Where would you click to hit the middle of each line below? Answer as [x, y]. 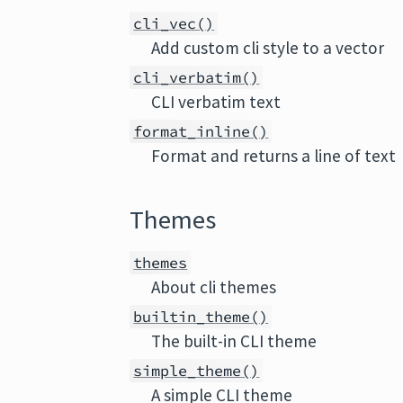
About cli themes [214, 287]
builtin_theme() [201, 317]
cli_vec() [174, 23]
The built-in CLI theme [234, 341]
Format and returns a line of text [274, 156]
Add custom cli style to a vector [268, 48]
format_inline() [201, 131]
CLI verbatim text [216, 102]
